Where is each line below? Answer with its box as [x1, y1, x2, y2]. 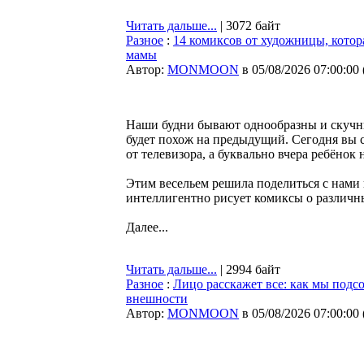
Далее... [126, 220, 168, 234]
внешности [126, 292, 188, 305]
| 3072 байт [217, 19, 280, 32]
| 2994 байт [217, 262, 280, 276]
